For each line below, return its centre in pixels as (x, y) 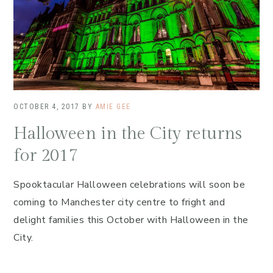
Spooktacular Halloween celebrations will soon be (129, 184)
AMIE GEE (113, 106)
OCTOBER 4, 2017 (47, 106)
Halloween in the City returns (128, 133)
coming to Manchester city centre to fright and (119, 202)
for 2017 (45, 155)
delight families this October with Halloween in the (131, 220)
